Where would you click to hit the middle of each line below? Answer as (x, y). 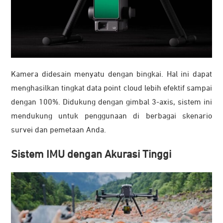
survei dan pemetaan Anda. (58, 131)
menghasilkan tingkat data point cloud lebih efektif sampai (111, 89)
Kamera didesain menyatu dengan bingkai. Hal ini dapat (111, 75)
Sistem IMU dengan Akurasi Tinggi (91, 155)
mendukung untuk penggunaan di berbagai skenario (111, 117)
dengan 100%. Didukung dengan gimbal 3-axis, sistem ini (111, 103)
